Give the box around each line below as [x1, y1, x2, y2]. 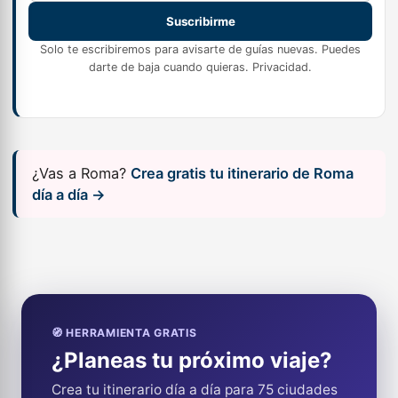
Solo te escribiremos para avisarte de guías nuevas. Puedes [40, 43, 361, 56]
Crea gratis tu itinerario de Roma [131, 164, 354, 182]
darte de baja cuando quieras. [89, 60, 252, 74]
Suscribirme [165, 14, 235, 28]
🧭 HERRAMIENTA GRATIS [52, 326, 197, 339]
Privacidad [252, 60, 308, 74]
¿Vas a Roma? [32, 164, 131, 182]
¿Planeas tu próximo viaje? [52, 347, 332, 373]
